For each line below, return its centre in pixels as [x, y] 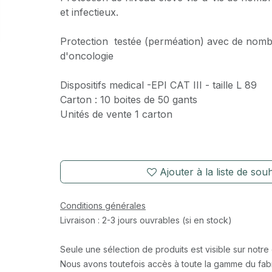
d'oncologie [87, 56]
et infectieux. [89, 12]
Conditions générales [103, 206]
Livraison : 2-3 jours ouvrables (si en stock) [146, 220]
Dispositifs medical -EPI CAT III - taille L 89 [160, 85]
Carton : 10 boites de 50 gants [128, 100]
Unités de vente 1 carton [116, 114]
